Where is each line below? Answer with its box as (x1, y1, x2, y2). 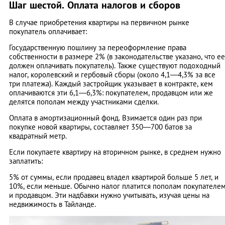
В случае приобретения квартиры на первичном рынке (9, 17, 189, 27)
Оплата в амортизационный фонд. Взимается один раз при (9, 113, 202, 123)
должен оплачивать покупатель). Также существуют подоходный (9, 60, 220, 70)
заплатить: (9, 156, 43, 166)
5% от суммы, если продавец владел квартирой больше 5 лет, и (9, 172, 218, 182)
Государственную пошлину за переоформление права (9, 42, 186, 52)
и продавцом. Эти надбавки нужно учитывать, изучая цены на (9, 190, 209, 200)
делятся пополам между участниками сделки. (9, 96, 159, 106)
